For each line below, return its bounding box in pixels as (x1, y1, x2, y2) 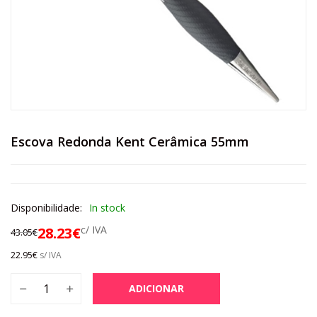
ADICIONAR (129, 282, 184, 295)
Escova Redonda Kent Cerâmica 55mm (11, 133, 249, 150)
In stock (89, 201, 125, 214)
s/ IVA (38, 249, 62, 261)
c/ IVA (81, 223, 107, 236)
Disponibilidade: (11, 201, 82, 214)
